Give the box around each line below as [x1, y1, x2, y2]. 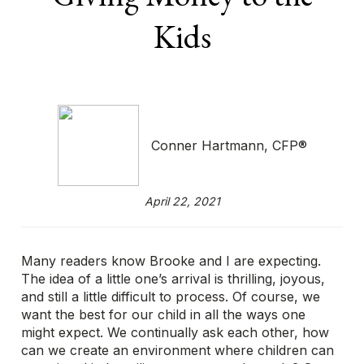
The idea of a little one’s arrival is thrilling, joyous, [21, 271, 326, 287]
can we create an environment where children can [21, 342, 335, 358]
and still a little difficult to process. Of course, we [21, 288, 321, 305]
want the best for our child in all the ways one [21, 306, 306, 323]
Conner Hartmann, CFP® [150, 137, 307, 154]
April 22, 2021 [144, 194, 220, 208]
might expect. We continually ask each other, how [21, 324, 330, 340]
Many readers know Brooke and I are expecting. [21, 253, 322, 269]
